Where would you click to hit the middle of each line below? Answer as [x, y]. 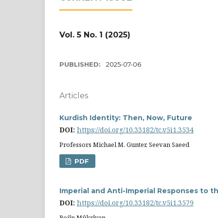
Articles [74, 95]
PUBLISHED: [81, 64]
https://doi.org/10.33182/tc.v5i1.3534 [135, 129]
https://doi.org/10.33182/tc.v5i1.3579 [135, 202]
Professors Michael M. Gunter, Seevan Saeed [124, 144]
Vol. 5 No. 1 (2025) [95, 35]
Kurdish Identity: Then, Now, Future [126, 118]
